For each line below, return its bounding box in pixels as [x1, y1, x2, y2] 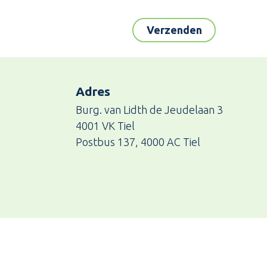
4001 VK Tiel [76, 119, 135, 132]
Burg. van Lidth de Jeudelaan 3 [76, 103, 223, 116]
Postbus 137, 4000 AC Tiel [76, 135, 200, 148]
